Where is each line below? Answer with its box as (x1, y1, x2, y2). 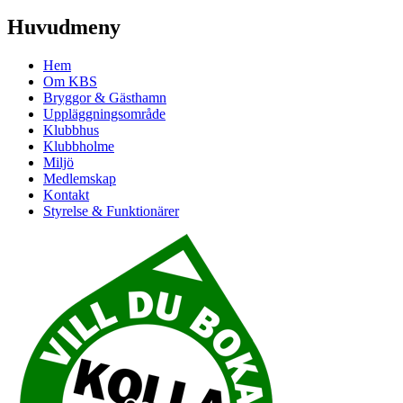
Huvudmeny (7, 14, 121, 39)
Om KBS (43, 73, 97, 89)
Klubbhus (43, 121, 99, 138)
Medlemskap (43, 170, 116, 186)
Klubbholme (43, 138, 114, 154)
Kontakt (43, 186, 89, 202)
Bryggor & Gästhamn (43, 89, 166, 105)
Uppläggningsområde (43, 105, 166, 121)
